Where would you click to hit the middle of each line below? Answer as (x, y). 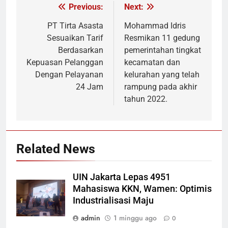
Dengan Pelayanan (69, 75)
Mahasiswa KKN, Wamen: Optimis (142, 189)
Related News (56, 149)
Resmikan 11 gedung (162, 38)
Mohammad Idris (155, 26)
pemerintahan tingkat (163, 50)
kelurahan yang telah (162, 75)
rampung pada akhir (161, 87)
